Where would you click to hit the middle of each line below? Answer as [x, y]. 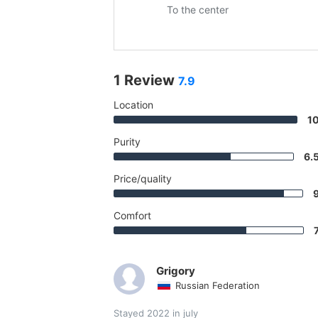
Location [133, 105]
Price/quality [143, 179]
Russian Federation [218, 286]
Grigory [176, 271]
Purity [127, 142]
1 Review [146, 81]
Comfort [132, 216]
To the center [197, 10]
